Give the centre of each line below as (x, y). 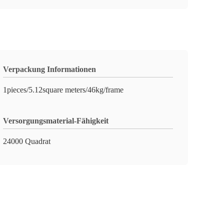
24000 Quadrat (27, 141)
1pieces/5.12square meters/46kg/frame (63, 90)
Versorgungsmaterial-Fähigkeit (56, 121)
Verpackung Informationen (49, 69)
